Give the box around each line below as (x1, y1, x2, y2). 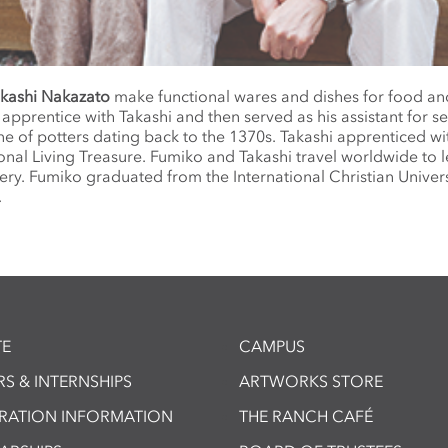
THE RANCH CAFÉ (239, 406, 373, 427)
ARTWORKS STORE (239, 371, 383, 392)
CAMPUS (239, 336, 305, 357)
